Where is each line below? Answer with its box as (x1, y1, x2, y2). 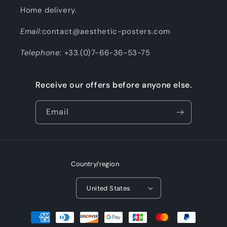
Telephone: (20, 48, 64, 58)
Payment (17, 207, 51, 217)
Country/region (71, 159, 119, 168)
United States (87, 183, 131, 193)
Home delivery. (20, 5, 77, 16)
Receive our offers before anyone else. (35, 80, 192, 91)
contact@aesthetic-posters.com (42, 26, 171, 37)
